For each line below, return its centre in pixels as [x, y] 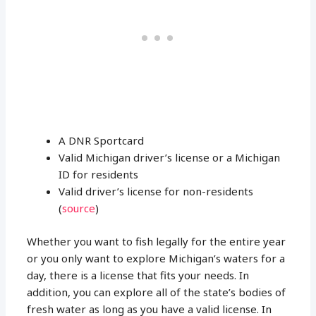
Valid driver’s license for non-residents [156, 192]
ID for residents [99, 175]
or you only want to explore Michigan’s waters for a [156, 258]
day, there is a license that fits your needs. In [138, 275]
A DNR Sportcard [102, 141]
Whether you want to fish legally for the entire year [157, 241]
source [79, 208]
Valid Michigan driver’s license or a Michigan [170, 158]
